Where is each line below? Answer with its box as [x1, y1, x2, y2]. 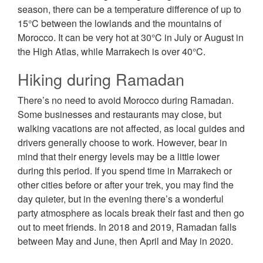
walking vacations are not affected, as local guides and [18, 122, 245, 136]
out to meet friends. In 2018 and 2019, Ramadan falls [18, 220, 237, 234]
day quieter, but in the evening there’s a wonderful [18, 192, 224, 206]
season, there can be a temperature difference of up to [18, 2, 241, 16]
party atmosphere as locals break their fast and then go [18, 206, 244, 220]
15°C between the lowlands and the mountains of [18, 16, 221, 31]
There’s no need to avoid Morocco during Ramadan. [18, 93, 234, 107]
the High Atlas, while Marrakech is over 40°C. [18, 45, 205, 59]
